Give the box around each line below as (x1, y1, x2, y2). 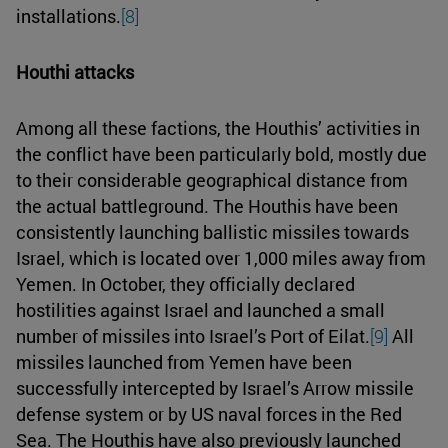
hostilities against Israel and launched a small (16, 297, 385, 322)
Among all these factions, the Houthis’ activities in (16, 115, 420, 140)
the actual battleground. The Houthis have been (16, 193, 398, 218)
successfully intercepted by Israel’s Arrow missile (16, 375, 414, 400)
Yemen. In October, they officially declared (16, 271, 355, 296)
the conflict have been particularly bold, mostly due (16, 141, 427, 166)
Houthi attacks (16, 59, 134, 84)
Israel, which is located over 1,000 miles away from (16, 245, 426, 270)
